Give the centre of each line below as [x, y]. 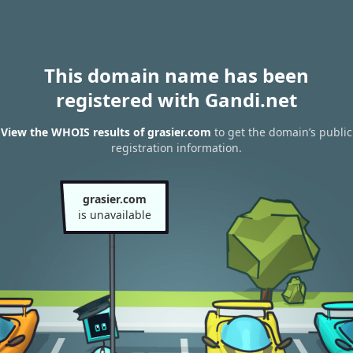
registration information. [176, 148]
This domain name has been [176, 75]
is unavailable [114, 215]
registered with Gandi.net [176, 100]
